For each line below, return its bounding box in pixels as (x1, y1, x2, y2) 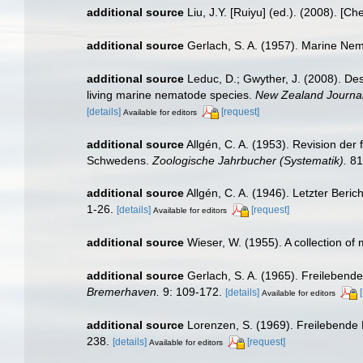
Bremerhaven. (87, 285, 160, 299)
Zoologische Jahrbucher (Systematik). (152, 153, 347, 167)
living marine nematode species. (87, 88, 255, 101)
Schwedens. (87, 153, 152, 167)
